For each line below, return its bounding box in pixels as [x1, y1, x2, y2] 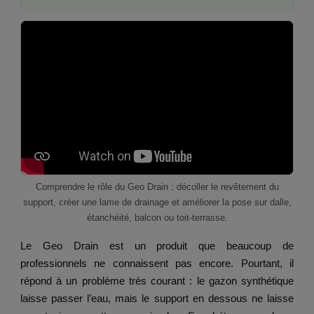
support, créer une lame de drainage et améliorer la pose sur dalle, [22, 197, 292, 208]
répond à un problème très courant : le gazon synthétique [20, 275, 294, 287]
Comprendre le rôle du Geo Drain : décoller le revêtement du [35, 182, 279, 193]
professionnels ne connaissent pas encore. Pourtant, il [20, 257, 294, 270]
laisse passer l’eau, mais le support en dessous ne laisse [20, 292, 294, 305]
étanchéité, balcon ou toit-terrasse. [86, 212, 228, 224]
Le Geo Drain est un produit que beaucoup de [20, 240, 294, 252]
